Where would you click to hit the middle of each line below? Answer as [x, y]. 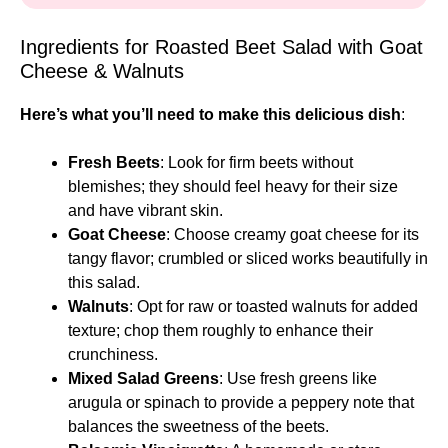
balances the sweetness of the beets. [198, 426]
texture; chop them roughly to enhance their [220, 330]
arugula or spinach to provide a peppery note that [241, 402]
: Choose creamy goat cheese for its [292, 234]
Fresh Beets [114, 162]
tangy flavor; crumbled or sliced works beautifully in [248, 258]
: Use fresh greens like [298, 378]
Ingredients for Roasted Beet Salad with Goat [221, 46]
